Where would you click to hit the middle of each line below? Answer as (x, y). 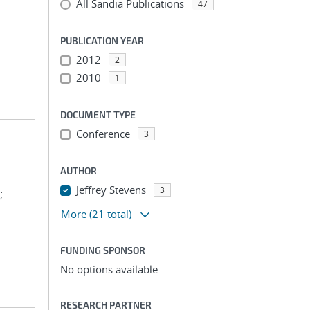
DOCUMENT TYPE (98, 115)
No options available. (110, 269)
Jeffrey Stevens (111, 190)
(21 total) (110, 214)
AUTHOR (79, 171)
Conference (103, 134)
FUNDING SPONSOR (103, 250)
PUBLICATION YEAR (102, 40)
